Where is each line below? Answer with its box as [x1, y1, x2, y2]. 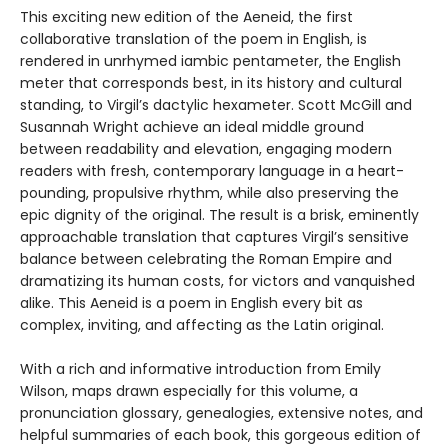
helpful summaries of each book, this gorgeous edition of [20, 425, 421, 446]
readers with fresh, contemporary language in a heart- [20, 161, 404, 182]
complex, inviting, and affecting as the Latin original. [20, 315, 384, 336]
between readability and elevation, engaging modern [20, 139, 392, 160]
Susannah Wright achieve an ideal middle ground [20, 117, 364, 138]
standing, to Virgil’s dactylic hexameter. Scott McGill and [20, 95, 412, 116]
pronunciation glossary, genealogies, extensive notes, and [20, 403, 423, 424]
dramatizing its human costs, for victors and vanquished [20, 271, 415, 292]
